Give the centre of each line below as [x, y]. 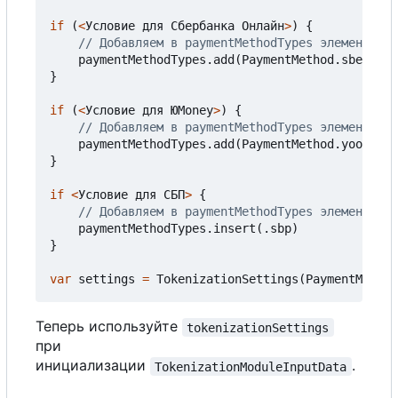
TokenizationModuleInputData [251, 366]
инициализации [93, 366]
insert [235, 229]
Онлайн [263, 26]
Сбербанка [203, 26]
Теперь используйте [109, 326]
